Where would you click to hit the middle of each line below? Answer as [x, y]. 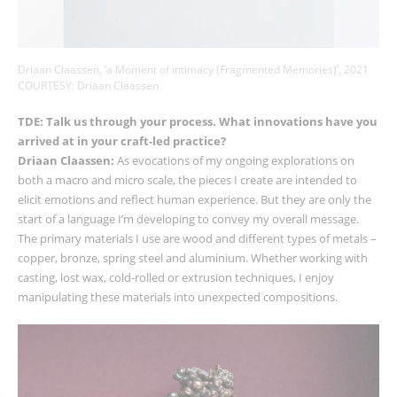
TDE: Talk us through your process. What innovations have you [198, 122]
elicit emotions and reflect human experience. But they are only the [195, 200]
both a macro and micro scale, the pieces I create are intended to [187, 180]
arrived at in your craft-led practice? [122, 141]
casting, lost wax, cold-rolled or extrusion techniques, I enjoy [176, 278]
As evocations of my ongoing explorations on [236, 161]
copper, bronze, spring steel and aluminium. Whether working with [193, 258]
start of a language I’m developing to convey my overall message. [188, 219]
